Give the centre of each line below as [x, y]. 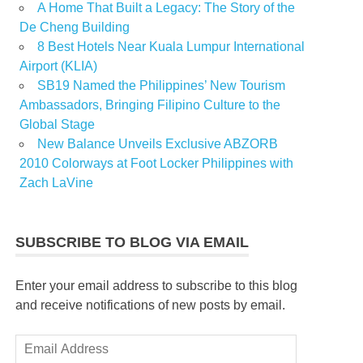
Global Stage [57, 125]
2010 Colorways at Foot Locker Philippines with [156, 164]
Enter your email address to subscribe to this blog [157, 286]
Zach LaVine [56, 183]
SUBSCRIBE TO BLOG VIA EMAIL [132, 243]
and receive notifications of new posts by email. [151, 305]
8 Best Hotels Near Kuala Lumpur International [171, 47]
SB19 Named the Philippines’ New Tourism [161, 86]
